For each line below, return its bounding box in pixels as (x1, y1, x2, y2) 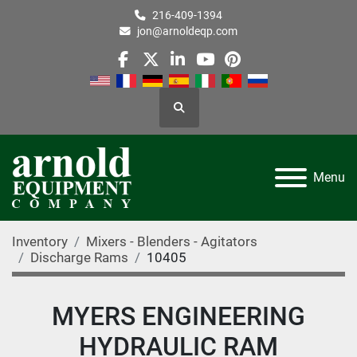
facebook (122, 60, 192, 80)
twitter (149, 60, 198, 80)
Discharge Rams (30, 249, 128, 266)
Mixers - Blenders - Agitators (86, 233, 257, 250)
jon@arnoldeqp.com (137, 25, 237, 37)
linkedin (176, 60, 235, 80)
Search (178, 108, 212, 121)
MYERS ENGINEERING (52, 301, 305, 332)
